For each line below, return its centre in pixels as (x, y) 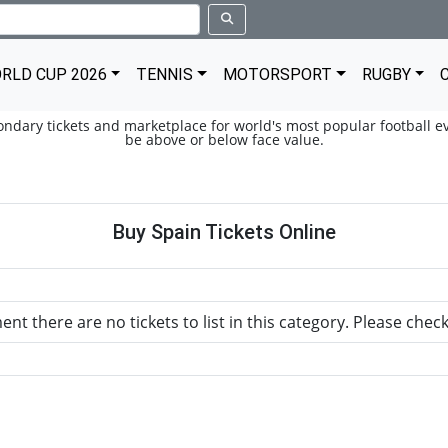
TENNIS (165, 74)
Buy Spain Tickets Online (224, 232)
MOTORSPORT (278, 74)
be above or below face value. (224, 139)
